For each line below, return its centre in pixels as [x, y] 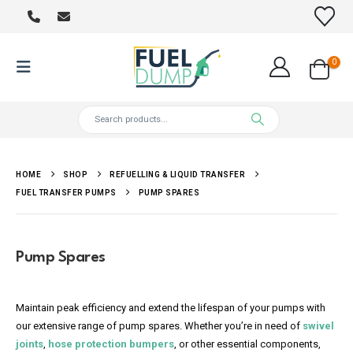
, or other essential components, [247, 344]
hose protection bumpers [111, 344]
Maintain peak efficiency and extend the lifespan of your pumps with [171, 307]
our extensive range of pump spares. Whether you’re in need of [159, 325]
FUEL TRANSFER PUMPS [66, 192]
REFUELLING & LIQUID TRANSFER [177, 174]
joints [30, 344]
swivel [318, 325]
